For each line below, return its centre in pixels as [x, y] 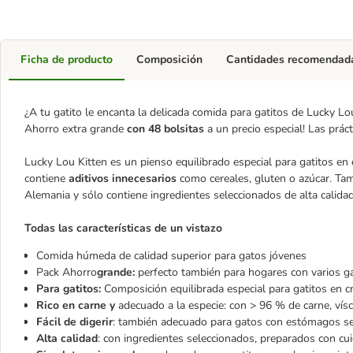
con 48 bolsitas [165, 129]
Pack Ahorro [67, 272]
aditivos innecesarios [123, 178]
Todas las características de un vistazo [123, 228]
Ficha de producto [67, 59]
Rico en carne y [77, 305]
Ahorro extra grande [76, 129]
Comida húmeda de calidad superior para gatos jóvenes [171, 256]
